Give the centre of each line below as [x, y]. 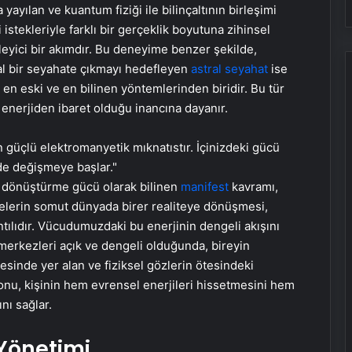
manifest [204, 186]
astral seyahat [229, 68]
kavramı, [253, 186]
